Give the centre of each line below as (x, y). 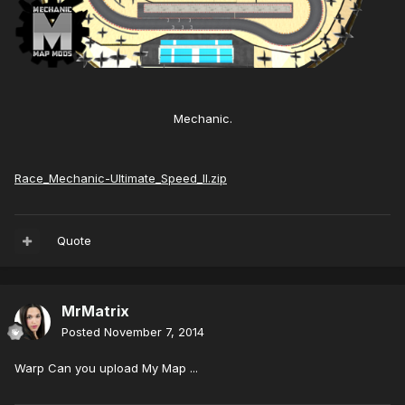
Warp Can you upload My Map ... (106, 368)
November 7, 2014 (154, 332)
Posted (83, 332)
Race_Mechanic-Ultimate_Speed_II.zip (121, 179)
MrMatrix (95, 311)
